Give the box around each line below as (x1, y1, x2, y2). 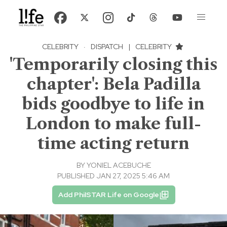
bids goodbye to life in (22, 94, 205, 114)
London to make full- (26, 113, 201, 134)
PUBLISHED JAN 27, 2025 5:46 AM (57, 171, 170, 181)
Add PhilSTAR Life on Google (58, 190, 159, 200)
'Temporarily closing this (10, 54, 217, 74)
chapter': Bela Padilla (26, 74, 201, 94)
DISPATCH (91, 42, 123, 52)
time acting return (37, 133, 190, 154)
